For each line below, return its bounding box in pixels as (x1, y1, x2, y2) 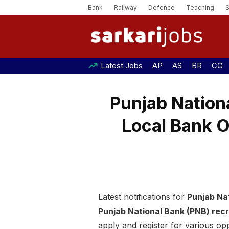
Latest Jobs (101, 61, 143, 71)
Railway (114, 4, 137, 11)
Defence (148, 4, 175, 11)
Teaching (186, 4, 214, 11)
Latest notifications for (98, 192, 187, 202)
